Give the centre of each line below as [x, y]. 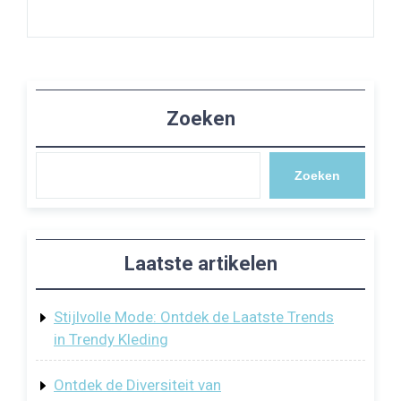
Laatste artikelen [200, 264]
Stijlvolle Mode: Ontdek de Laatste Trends [194, 316]
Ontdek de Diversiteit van [137, 384]
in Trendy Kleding [111, 339]
